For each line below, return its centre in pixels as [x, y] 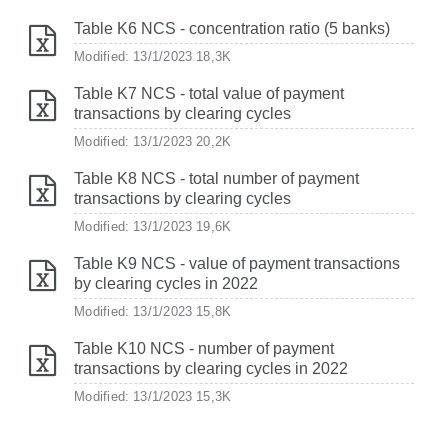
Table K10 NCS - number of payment [204, 348]
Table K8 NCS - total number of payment [216, 178]
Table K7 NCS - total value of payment [209, 93]
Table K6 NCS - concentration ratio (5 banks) [232, 28]
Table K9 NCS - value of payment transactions [237, 263]
